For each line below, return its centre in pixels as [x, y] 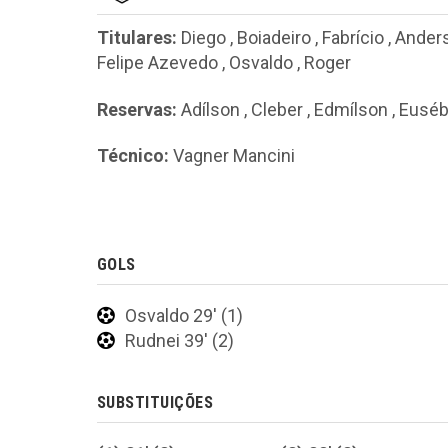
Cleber [277, 109]
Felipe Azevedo [157, 62]
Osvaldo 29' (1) [184, 315]
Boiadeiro [274, 37]
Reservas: [137, 109]
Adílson [210, 109]
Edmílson [351, 109]
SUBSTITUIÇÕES [155, 402]
